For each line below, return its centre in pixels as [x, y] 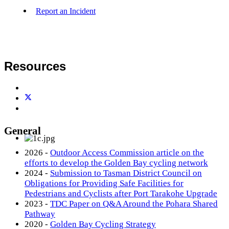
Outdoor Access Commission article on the [127, 153]
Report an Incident [66, 11]
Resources [35, 66]
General [22, 131]
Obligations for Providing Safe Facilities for [104, 183]
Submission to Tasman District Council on [126, 173]
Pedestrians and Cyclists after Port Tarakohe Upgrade [121, 193]
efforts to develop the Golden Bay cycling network [116, 163]
